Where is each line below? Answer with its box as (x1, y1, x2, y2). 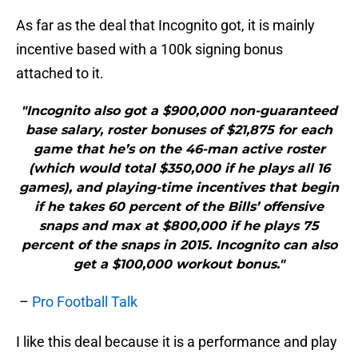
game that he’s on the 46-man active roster (33, 141, 325, 157)
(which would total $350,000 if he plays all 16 (28, 161, 330, 177)
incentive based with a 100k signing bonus (16, 41, 283, 58)
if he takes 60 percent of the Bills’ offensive (34, 199, 324, 215)
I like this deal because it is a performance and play (16, 333, 337, 351)
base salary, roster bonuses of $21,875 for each (26, 122, 332, 138)
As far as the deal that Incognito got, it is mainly (16, 17, 315, 34)
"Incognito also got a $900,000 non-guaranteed (21, 103, 337, 119)
